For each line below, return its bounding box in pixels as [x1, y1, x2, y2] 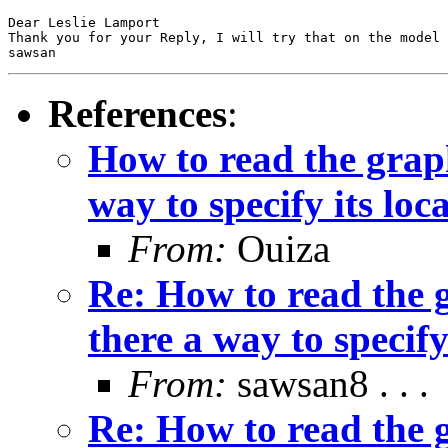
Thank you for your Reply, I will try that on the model [8, 29, 440, 45]
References [48, 91, 227, 135]
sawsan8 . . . [227, 361, 429, 405]
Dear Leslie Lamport [8, 14, 168, 30]
